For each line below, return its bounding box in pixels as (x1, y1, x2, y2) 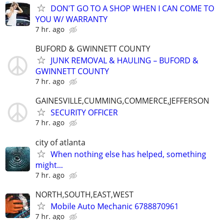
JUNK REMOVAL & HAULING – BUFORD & (51, 55, 198, 66)
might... (35, 159, 63, 170)
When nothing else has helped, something (51, 148, 206, 160)
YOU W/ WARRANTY (35, 14, 108, 25)
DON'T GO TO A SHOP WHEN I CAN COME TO (51, 3, 214, 14)
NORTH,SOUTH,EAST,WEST (35, 189, 134, 200)
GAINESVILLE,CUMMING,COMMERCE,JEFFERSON (35, 95, 209, 107)
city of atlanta (35, 137, 85, 148)
